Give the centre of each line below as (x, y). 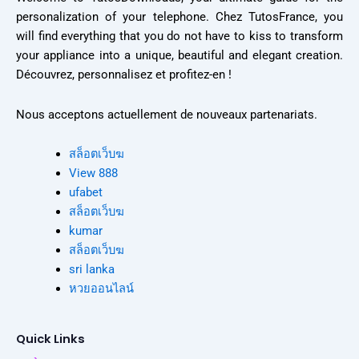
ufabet (85, 193)
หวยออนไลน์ (101, 289)
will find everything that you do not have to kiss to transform (179, 36)
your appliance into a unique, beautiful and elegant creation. (179, 56)
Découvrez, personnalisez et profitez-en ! (124, 75)
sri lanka (91, 270)
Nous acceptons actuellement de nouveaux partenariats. (167, 114)
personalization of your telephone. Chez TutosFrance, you (179, 17)
